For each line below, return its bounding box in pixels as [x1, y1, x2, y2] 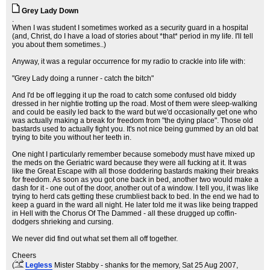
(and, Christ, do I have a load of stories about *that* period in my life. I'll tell [12, 32, 253, 40]
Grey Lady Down [22, 7, 78, 15]
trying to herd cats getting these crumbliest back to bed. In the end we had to [12, 192, 259, 201]
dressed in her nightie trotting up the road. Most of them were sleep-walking [12, 99, 257, 108]
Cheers [12, 251, 36, 260]
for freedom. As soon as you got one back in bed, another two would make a [12, 175, 259, 184]
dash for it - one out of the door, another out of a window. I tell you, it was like [12, 184, 259, 192]
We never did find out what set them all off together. [12, 234, 178, 243]
